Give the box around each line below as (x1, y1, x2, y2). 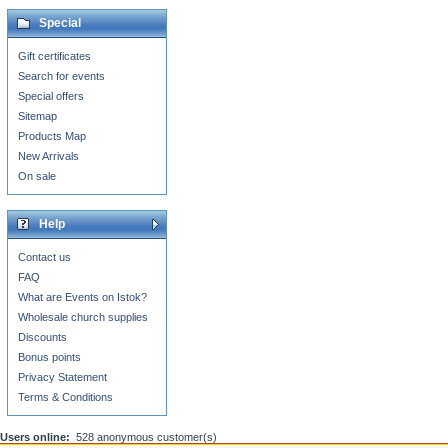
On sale (18, 170, 56, 182)
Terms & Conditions (18, 391, 113, 403)
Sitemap (18, 110, 57, 122)
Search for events (18, 70, 105, 82)
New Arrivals (18, 150, 79, 162)
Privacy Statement (18, 371, 107, 383)
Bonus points (18, 351, 81, 363)
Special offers (18, 90, 84, 102)
